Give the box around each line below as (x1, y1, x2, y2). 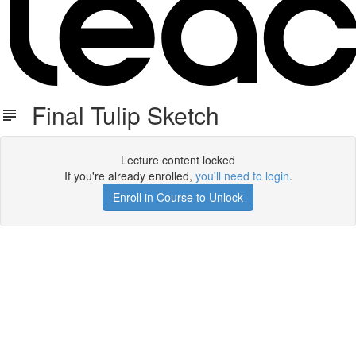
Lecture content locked (121, 152, 235, 168)
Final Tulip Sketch (19, 98, 219, 132)
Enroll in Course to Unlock (113, 189, 243, 205)
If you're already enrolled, (64, 168, 195, 184)
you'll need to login (195, 168, 289, 184)
